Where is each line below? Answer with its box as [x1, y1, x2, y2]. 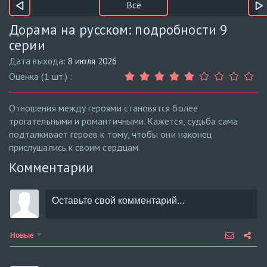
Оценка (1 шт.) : [9, 70, 73, 83]
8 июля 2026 [68, 55, 117, 67]
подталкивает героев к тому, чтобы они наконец [9, 128, 212, 141]
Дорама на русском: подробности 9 [9, 21, 228, 39]
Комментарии [9, 159, 94, 176]
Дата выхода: [9, 55, 69, 67]
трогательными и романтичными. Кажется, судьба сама [9, 115, 238, 128]
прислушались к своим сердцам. [9, 141, 141, 154]
